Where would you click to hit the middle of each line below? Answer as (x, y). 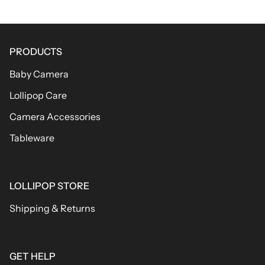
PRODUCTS (36, 51)
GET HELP (33, 256)
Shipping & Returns (52, 208)
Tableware (32, 138)
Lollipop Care (38, 95)
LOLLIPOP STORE (49, 186)
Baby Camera (39, 74)
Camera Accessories (55, 117)
